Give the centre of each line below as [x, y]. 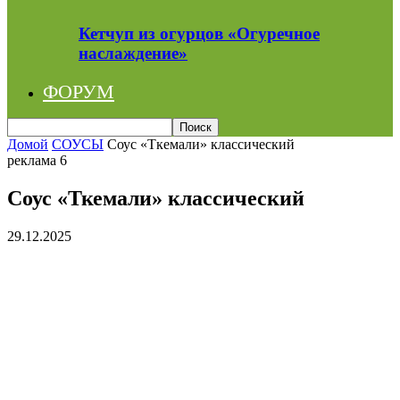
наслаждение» [133, 53]
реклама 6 [37, 160]
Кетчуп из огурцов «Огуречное [199, 33]
